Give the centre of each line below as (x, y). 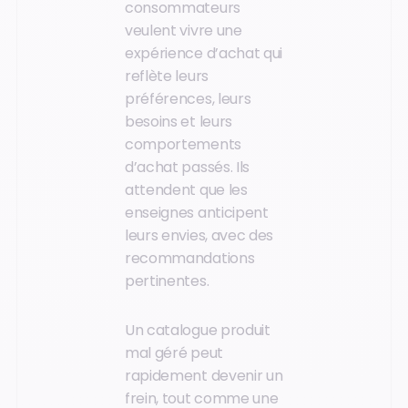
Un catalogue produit (198, 330)
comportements (183, 145)
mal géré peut (174, 352)
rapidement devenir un (204, 375)
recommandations (190, 259)
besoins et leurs (178, 122)
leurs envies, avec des (199, 236)
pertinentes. (167, 281)
